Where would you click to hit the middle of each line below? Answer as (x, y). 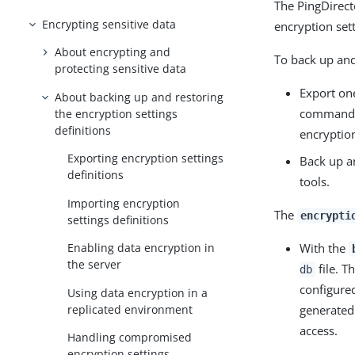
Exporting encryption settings (146, 158)
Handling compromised (130, 338)
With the (324, 248)
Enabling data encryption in (141, 248)
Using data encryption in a (138, 292)
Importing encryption (124, 203)
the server (95, 265)
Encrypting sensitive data (109, 24)
